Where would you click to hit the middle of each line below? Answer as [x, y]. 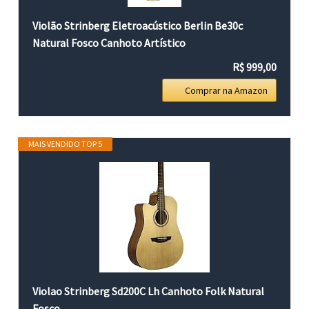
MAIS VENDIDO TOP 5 [66, 143]
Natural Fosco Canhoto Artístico [109, 42]
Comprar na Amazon [226, 90]
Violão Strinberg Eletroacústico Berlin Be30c [138, 25]
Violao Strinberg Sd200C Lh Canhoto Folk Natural [149, 291]
